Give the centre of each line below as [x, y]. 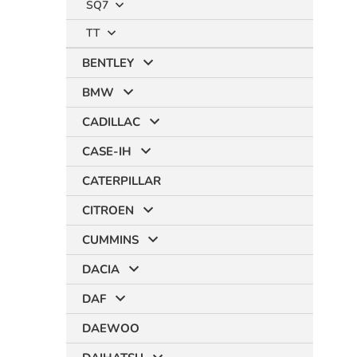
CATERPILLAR [122, 181]
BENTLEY [108, 63]
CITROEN [108, 210]
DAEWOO [111, 328]
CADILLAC [111, 122]
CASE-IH [107, 151]
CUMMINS [110, 240]
